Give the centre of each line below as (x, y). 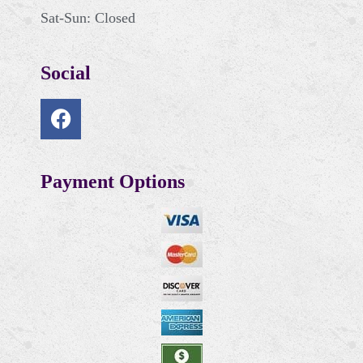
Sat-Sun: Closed (88, 17)
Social (66, 73)
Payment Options (113, 181)
